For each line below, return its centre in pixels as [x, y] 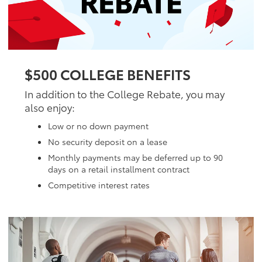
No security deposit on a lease [108, 141]
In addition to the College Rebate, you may [125, 93]
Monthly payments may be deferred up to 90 [135, 157]
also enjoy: [50, 107]
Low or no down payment [98, 125]
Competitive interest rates [99, 185]
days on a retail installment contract [119, 169]
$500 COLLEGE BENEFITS [108, 73]
